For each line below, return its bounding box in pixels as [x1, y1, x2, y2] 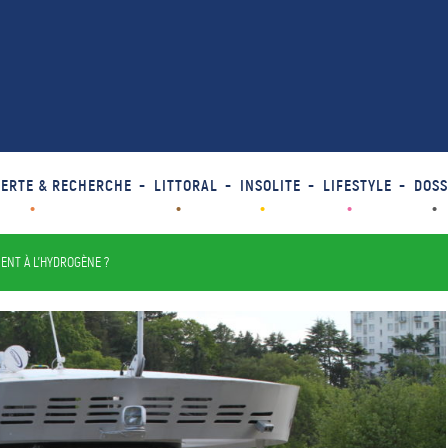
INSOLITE [239, 175, 301, 196]
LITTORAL [153, 175, 218, 196]
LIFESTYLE [322, 175, 392, 196]
